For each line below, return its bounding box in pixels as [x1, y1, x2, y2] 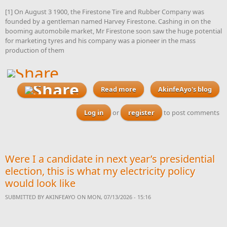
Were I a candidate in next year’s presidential [5, 152, 215, 166]
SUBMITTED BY [5, 193, 46, 201]
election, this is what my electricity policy [5, 164, 195, 178]
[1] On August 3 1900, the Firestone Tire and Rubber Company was [5, 7, 204, 16]
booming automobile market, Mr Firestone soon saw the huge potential [5, 26, 222, 35]
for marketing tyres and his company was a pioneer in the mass [5, 35, 196, 45]
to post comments [162, 107, 219, 117]
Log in [84, 107, 103, 117]
